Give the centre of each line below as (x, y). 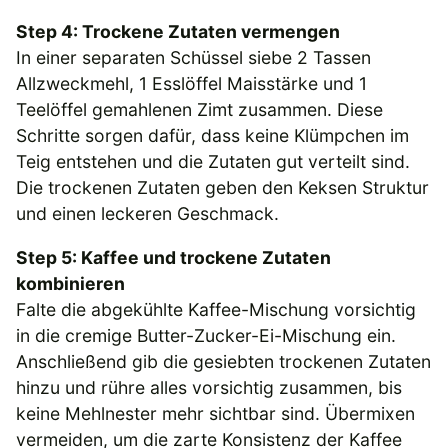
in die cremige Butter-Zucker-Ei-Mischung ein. (206, 335)
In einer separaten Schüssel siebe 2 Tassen (193, 58)
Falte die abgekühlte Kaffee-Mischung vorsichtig (216, 309)
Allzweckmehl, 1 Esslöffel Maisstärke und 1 (191, 84)
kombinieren (70, 283)
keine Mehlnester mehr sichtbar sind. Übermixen (215, 413)
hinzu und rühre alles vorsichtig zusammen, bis (209, 387)
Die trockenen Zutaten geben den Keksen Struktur (222, 188)
